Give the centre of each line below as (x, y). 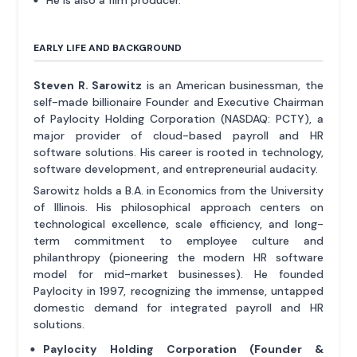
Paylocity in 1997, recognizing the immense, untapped (178, 290)
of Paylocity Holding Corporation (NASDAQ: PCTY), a (178, 118)
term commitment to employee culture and (178, 240)
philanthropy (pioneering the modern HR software (178, 257)
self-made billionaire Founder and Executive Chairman (178, 102)
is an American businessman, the (233, 85)
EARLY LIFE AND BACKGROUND (108, 47)
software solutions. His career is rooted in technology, (178, 152)
